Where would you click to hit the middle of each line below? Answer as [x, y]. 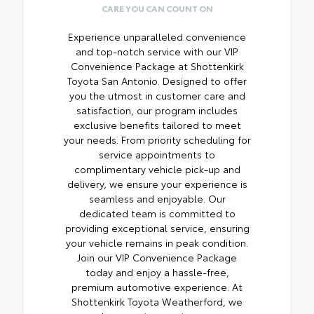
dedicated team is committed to [157, 213]
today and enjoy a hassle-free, [157, 272]
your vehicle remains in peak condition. [157, 243]
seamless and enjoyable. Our [157, 199]
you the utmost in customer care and [157, 96]
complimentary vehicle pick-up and [157, 169]
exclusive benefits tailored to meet [157, 125]
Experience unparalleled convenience [157, 37]
